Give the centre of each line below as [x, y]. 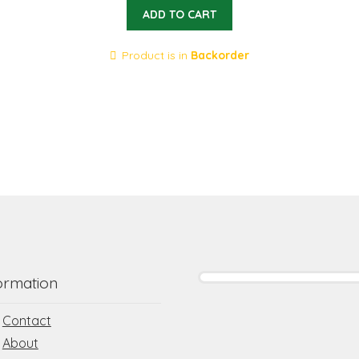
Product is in [157, 55]
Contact [26, 320]
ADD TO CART [179, 15]
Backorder [220, 55]
